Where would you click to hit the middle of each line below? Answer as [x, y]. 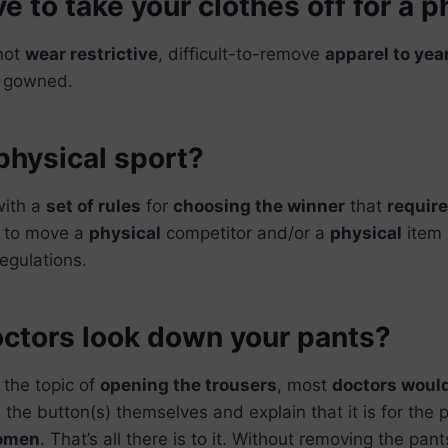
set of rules [93, 205]
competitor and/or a [245, 232]
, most [304, 384]
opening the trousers [188, 384]
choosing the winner [259, 205]
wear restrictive [91, 53]
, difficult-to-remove [241, 53]
